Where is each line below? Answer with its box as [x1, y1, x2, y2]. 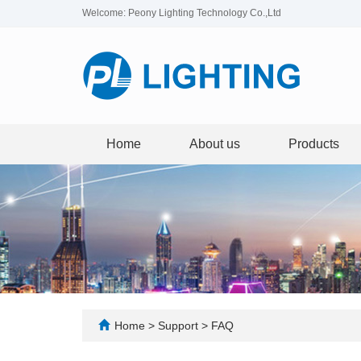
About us [189, 137, 240, 151]
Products [288, 137, 339, 151]
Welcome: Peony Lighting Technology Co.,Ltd [82, 7, 281, 19]
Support [158, 319, 201, 332]
